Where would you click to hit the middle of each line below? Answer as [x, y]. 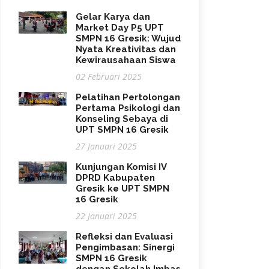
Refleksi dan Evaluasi [124, 237]
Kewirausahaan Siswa [126, 60]
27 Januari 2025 [106, 146]
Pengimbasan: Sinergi [125, 247]
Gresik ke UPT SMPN [122, 189]
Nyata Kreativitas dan [126, 49]
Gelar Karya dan [113, 17]
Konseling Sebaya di [122, 119]
